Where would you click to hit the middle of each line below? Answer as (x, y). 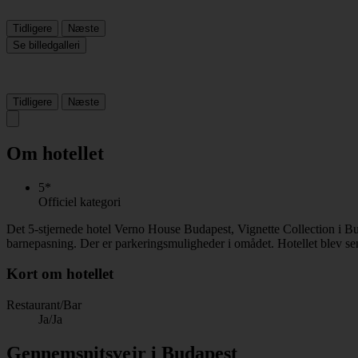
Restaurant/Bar (44, 305)
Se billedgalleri (46, 45)
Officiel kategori (80, 201)
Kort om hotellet (60, 274)
